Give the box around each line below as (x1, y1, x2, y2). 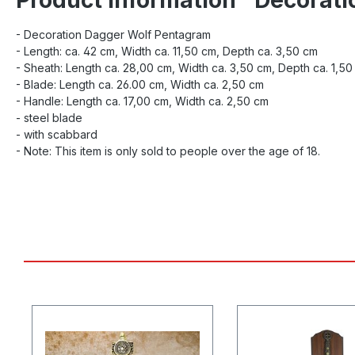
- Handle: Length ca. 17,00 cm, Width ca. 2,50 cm (16, 94, 269, 108)
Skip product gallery (31, 286, 137, 300)
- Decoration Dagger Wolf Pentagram (16, 27, 211, 41)
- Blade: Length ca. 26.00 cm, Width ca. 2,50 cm (16, 77, 264, 91)
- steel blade (16, 110, 82, 124)
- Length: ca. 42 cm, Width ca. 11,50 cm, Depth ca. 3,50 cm (16, 44, 318, 58)
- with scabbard (16, 127, 97, 141)
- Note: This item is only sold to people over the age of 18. (16, 143, 320, 158)
